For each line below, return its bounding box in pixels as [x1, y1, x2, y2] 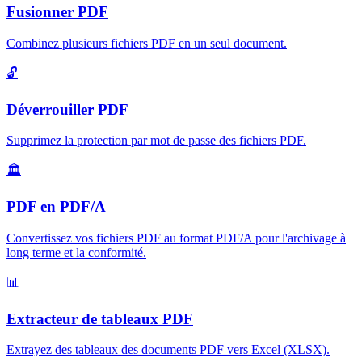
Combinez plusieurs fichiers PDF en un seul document [6, 36, 284, 50]
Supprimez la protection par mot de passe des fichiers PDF [6, 133, 303, 148]
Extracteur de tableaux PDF [6, 309, 193, 327]
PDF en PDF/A [6, 198, 106, 216]
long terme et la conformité [6, 245, 143, 259]
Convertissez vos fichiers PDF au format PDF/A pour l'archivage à [6, 230, 346, 245]
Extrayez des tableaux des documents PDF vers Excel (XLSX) [6, 343, 326, 357]
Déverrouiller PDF [6, 100, 128, 118]
